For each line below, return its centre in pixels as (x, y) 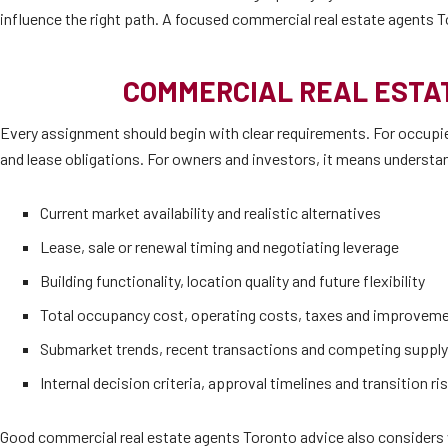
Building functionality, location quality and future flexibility (232, 280)
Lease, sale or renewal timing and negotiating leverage (219, 246)
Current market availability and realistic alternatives (210, 212)
